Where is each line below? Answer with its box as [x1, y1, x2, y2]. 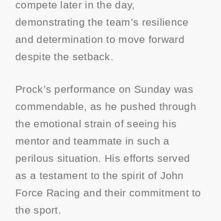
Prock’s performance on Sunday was [15, 83, 193, 95]
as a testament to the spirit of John [15, 170, 184, 182]
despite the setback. [15, 50, 114, 62]
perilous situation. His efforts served [15, 152, 190, 164]
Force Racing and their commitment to [15, 187, 201, 199]
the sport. [15, 204, 62, 216]
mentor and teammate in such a [15, 135, 170, 147]
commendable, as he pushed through [15, 101, 196, 112]
